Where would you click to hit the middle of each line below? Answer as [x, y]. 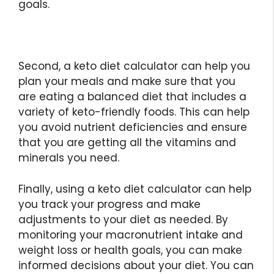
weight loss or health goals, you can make [130, 250]
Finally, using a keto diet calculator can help [135, 189]
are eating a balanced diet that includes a [132, 97]
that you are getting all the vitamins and [127, 143]
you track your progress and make [109, 204]
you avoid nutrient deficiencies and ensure [133, 128]
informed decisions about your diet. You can [136, 265]
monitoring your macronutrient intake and [131, 235]
